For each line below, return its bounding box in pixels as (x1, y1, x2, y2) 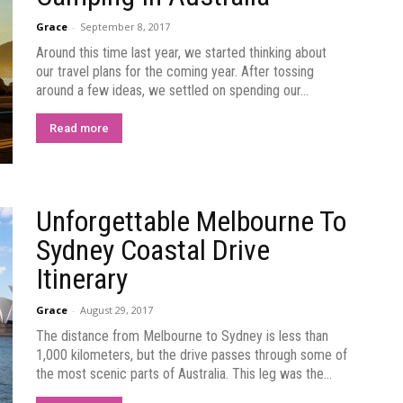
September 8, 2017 (80, 20, 170, 33)
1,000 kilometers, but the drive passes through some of (36, 346, 347, 363)
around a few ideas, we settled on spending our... (36, 82, 309, 99)
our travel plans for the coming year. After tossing (36, 63, 314, 80)
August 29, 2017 (80, 303, 153, 317)
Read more (49, 121, 109, 135)
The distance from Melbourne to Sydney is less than (36, 327, 328, 345)
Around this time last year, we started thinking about (36, 44, 327, 61)
